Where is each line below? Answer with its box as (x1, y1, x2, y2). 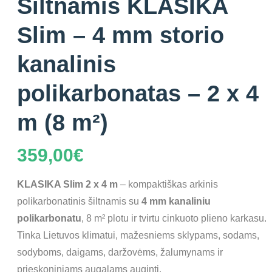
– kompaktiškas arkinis (117, 179, 218, 189)
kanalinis (16, 52, 116, 77)
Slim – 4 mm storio (16, 22, 224, 48)
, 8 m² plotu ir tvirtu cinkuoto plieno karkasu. (81, 213, 267, 223)
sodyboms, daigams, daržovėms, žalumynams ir (16, 247, 223, 257)
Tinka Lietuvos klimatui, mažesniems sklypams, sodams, (16, 230, 259, 240)
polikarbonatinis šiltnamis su (16, 196, 141, 206)
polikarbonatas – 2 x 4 (16, 81, 259, 106)
